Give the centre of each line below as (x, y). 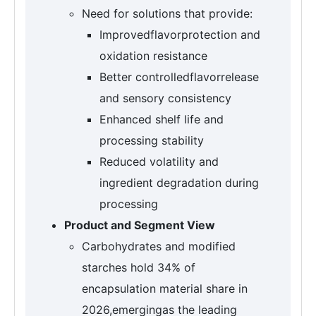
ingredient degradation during (179, 183)
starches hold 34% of (139, 268)
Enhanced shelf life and (162, 120)
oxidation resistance (153, 56)
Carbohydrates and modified (159, 247)
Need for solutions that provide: (167, 14)
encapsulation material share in (165, 289)
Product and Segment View (140, 225)
